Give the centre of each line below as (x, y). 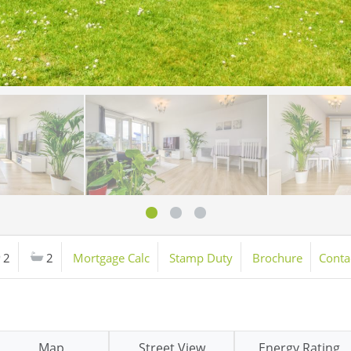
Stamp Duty (201, 258)
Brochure (277, 258)
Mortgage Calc (111, 258)
